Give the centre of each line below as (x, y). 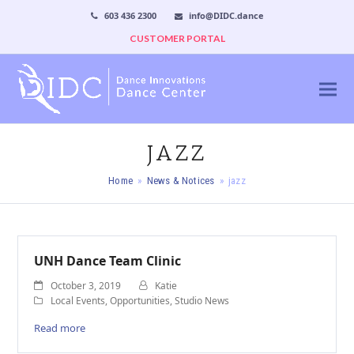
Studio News (202, 301)
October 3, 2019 (86, 285)
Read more (60, 328)
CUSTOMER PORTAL (177, 38)
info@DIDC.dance (226, 15)
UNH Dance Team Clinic (108, 261)
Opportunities (140, 301)
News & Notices (181, 181)
